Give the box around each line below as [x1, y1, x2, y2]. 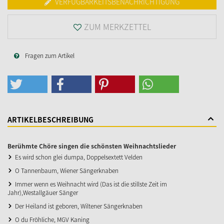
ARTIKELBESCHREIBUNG [7, 114, 93, 124]
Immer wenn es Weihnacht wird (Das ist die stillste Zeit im [15, 179, 167, 188]
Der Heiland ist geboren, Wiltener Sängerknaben [15, 201, 142, 210]
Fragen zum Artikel [25, 50, 74, 60]
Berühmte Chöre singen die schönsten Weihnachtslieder [7, 141, 176, 150]
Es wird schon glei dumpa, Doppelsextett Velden [15, 152, 142, 161]
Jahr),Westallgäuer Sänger [7, 187, 78, 197]
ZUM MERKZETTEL [83, 20, 151, 32]
